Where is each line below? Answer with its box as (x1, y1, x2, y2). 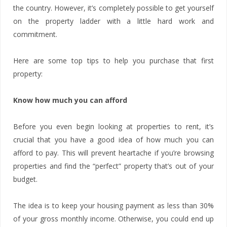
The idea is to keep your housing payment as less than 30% (13, 201, 214, 210)
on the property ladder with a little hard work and (13, 16, 214, 26)
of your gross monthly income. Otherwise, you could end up (13, 214, 214, 223)
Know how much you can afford (13, 95, 127, 105)
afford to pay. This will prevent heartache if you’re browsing (13, 148, 214, 158)
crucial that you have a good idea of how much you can (13, 135, 214, 144)
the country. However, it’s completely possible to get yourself (13, 3, 214, 13)
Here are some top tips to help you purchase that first (13, 56, 214, 65)
